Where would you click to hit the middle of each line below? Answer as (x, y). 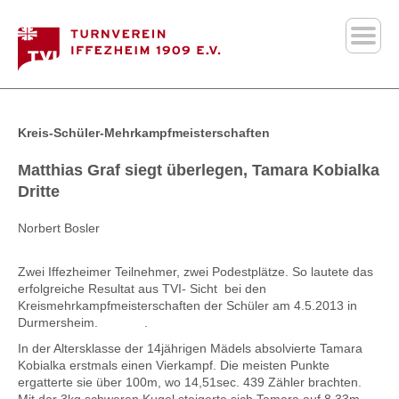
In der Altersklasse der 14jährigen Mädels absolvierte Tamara (190, 348)
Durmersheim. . (83, 322)
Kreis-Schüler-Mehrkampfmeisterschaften (144, 133)
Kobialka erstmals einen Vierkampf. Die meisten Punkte (174, 365)
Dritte (39, 191)
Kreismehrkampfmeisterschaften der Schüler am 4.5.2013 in (187, 305)
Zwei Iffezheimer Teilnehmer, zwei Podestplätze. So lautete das (195, 272)
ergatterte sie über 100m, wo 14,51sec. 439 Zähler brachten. (190, 382)
